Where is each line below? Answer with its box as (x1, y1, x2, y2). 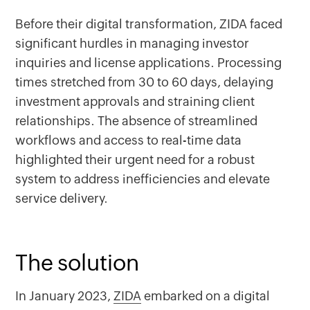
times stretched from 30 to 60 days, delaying (15, 75, 274, 89)
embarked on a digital (141, 289, 271, 303)
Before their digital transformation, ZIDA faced (15, 17, 283, 31)
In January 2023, (15, 289, 114, 303)
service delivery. (15, 191, 109, 206)
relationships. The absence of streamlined (15, 113, 258, 128)
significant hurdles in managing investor (15, 36, 250, 51)
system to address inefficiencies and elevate (15, 172, 271, 186)
